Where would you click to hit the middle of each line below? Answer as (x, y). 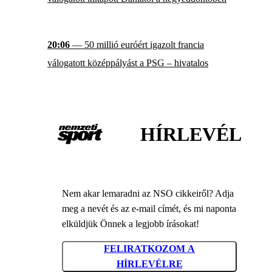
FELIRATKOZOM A (149, 249)
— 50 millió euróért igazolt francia (137, 45)
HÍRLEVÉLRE (149, 264)
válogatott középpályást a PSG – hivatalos (128, 63)
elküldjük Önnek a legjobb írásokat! (131, 223)
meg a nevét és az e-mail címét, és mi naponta (149, 208)
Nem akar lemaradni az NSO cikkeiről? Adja (148, 193)
